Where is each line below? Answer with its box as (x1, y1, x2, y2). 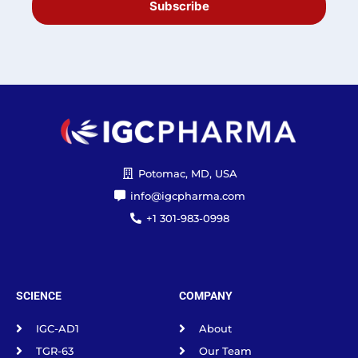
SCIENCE (16, 288, 62, 302)
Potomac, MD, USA (138, 166, 238, 180)
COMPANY (179, 288, 233, 302)
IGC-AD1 (36, 321, 79, 335)
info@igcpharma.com (130, 189, 246, 202)
